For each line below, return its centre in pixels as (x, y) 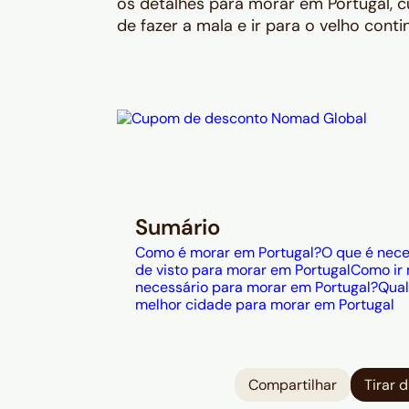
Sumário (178, 227)
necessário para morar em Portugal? (257, 287)
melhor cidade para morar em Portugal (265, 304)
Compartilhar (293, 385)
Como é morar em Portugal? (228, 252)
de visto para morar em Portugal (243, 270)
